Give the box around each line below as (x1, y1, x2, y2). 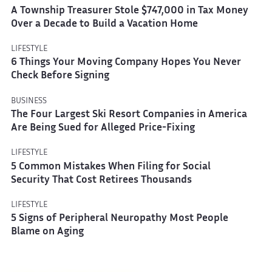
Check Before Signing (10, 72, 109, 81)
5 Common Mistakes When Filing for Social (10, 162, 211, 172)
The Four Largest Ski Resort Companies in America (10, 110, 247, 120)
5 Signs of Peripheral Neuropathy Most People (10, 214, 228, 224)
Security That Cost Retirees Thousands (10, 175, 192, 185)
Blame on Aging (10, 228, 84, 237)
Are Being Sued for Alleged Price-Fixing (10, 123, 195, 133)
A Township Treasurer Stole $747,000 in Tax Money (10, 6, 248, 16)
